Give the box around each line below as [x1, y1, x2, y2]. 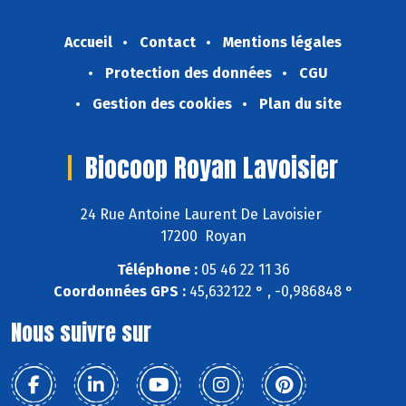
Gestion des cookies [92, 95, 232, 113]
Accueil [64, 34, 112, 52]
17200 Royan [159, 227, 246, 245]
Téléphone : [116, 260, 198, 278]
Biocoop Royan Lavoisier [85, 149, 338, 188]
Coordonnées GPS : [53, 282, 186, 300]
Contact [140, 34, 196, 52]
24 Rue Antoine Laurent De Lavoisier [81, 205, 325, 223]
